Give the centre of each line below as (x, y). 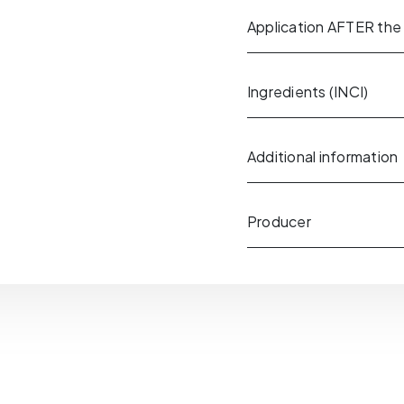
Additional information (323, 157)
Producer (279, 222)
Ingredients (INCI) (308, 92)
